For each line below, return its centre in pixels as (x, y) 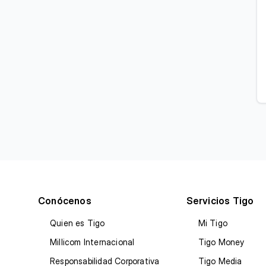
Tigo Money (221, 242)
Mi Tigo (213, 223)
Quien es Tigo (77, 223)
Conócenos (65, 201)
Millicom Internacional (92, 242)
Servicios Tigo (220, 201)
